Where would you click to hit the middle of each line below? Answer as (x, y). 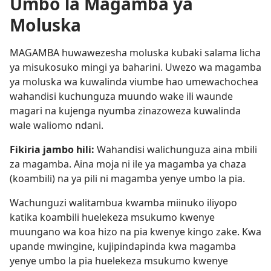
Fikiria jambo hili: (53, 149)
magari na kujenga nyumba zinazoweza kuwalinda (125, 111)
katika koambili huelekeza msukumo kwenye (112, 217)
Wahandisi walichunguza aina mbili (177, 149)
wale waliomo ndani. (57, 125)
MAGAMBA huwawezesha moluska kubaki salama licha (135, 53)
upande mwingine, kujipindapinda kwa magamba (123, 246)
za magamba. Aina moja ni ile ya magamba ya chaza (128, 164)
